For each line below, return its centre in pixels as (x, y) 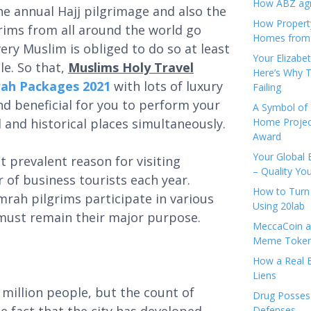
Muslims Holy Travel (131, 67)
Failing (267, 87)
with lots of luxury (168, 86)
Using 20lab (279, 206)
